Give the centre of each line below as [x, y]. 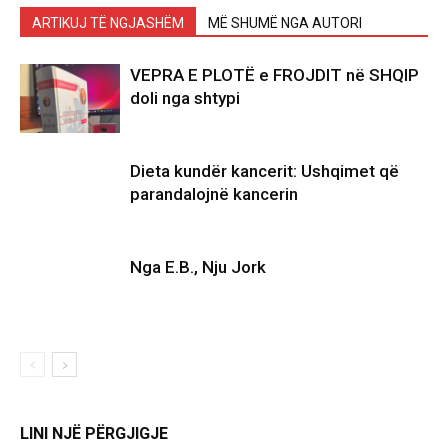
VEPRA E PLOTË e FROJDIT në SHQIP [274, 75]
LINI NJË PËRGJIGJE [94, 433]
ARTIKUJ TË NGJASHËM [108, 23]
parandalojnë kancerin [214, 194]
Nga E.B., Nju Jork [198, 267]
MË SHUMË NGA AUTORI [285, 23]
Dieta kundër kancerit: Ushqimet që [264, 171]
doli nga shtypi [185, 98]
